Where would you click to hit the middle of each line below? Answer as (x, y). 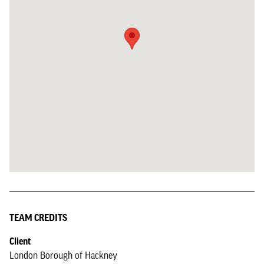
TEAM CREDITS (38, 217)
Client (20, 241)
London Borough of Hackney (63, 255)
